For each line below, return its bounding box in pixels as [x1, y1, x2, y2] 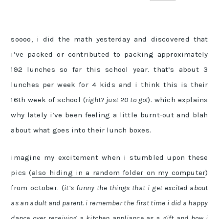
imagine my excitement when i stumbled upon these [11, 153, 208, 162]
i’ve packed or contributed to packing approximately [11, 50, 208, 59]
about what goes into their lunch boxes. [11, 126, 152, 134]
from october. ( [11, 183, 65, 192]
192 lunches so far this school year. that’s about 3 [11, 65, 208, 74]
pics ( [11, 168, 32, 177]
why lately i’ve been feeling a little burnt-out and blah [11, 110, 208, 119]
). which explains [148, 95, 208, 104]
